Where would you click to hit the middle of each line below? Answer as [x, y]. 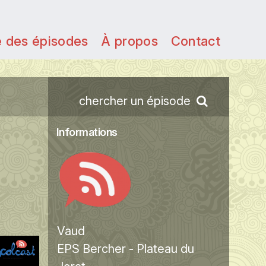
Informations [87, 132]
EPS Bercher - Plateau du [126, 248]
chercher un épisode [135, 101]
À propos [129, 41]
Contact [195, 41]
